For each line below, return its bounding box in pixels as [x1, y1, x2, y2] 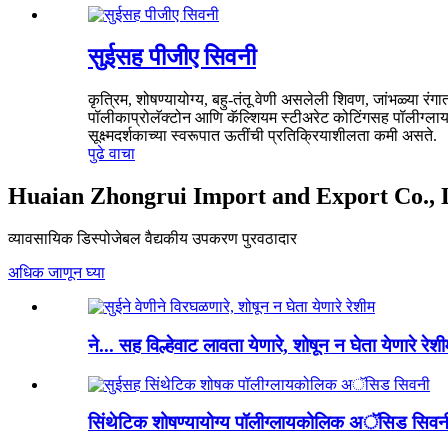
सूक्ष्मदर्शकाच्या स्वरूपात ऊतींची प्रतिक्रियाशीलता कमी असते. [88, 127, 437, 145]
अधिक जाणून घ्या [8, 264, 105, 282]
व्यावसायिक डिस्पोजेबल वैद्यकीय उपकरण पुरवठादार [8, 230, 297, 248]
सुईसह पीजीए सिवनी [88, 44, 256, 71]
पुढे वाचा [88, 145, 135, 163]
